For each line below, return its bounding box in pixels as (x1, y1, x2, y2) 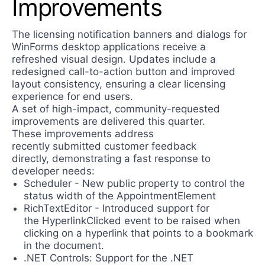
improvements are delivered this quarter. (12, 115, 205, 128)
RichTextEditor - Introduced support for (24, 202, 209, 215)
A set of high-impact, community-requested (12, 103, 220, 115)
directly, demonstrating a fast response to (12, 153, 211, 165)
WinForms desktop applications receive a (12, 41, 206, 53)
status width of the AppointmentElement (24, 190, 216, 202)
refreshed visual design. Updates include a (12, 53, 216, 66)
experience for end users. (12, 91, 136, 103)
